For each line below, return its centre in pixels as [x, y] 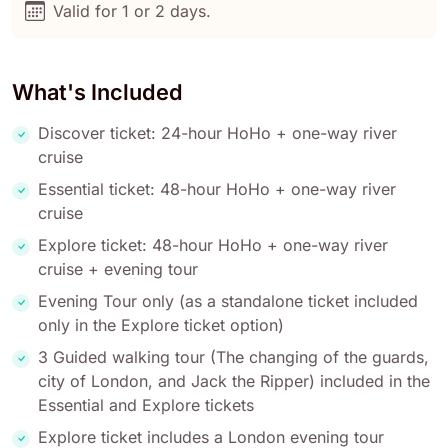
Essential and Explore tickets [146, 405]
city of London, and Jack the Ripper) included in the [234, 381]
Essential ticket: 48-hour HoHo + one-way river [217, 189]
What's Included [97, 92]
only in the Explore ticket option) [161, 325]
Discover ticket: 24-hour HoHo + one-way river [217, 133]
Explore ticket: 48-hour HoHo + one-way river [213, 245]
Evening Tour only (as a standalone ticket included [228, 301]
